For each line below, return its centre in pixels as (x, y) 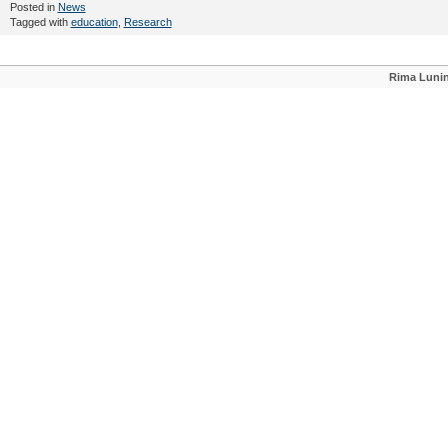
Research (147, 22)
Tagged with (40, 22)
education (94, 22)
